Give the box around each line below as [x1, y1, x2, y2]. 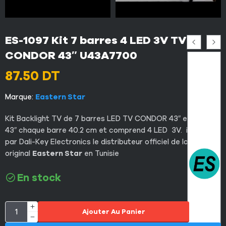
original [5, 148, 32, 158]
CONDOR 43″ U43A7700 [5, 47, 137, 63]
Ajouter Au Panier [82, 207, 145, 216]
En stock [17, 171, 61, 185]
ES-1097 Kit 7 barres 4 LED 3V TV [5, 32, 186, 48]
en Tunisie [82, 148, 119, 158]
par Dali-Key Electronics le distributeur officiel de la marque [5, 136, 217, 147]
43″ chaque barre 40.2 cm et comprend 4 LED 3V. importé [5, 125, 214, 135]
